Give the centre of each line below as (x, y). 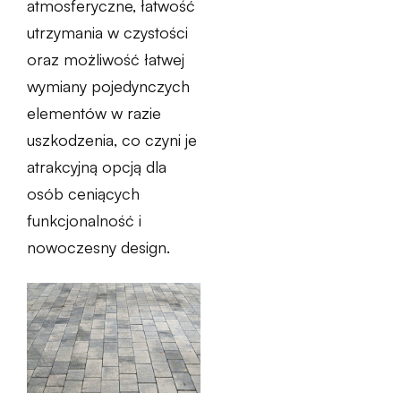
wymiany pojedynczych (108, 85)
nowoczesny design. (98, 247)
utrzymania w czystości (107, 32)
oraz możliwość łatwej (106, 59)
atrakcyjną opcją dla (97, 166)
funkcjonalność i (84, 220)
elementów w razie (94, 112)
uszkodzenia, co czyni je (112, 139)
